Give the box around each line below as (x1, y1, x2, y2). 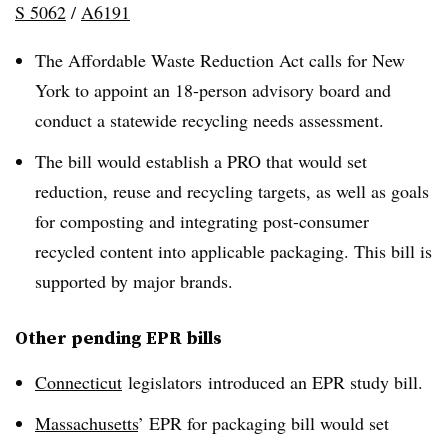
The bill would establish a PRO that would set (35, 149, 367, 174)
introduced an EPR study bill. (202, 370, 423, 395)
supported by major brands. (35, 269, 233, 294)
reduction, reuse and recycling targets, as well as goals (35, 179, 429, 204)
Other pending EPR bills (15, 325, 222, 351)
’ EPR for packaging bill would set (138, 410, 389, 435)
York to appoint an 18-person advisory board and (35, 78, 391, 103)
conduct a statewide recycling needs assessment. (35, 108, 384, 133)
